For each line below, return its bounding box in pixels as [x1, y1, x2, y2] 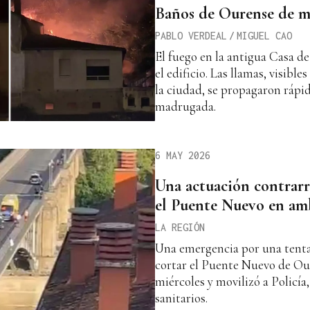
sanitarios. [155, 289, 208, 306]
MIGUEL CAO [237, 30, 292, 42]
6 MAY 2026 [155, 149, 210, 161]
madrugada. [155, 98, 216, 115]
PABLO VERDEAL [155, 30, 227, 42]
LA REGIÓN [155, 221, 205, 233]
